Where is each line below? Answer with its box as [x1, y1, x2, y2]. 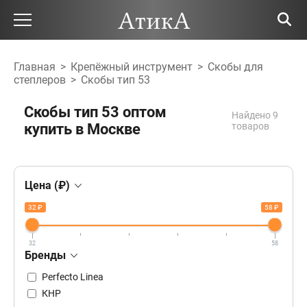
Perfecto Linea [42, 271, 104, 282]
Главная [14, 60, 56, 74]
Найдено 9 [232, 110, 279, 121]
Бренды [25, 248, 69, 262]
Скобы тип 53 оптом [24, 103, 167, 121]
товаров [232, 121, 270, 132]
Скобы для [208, 60, 263, 74]
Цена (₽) [25, 179, 73, 193]
